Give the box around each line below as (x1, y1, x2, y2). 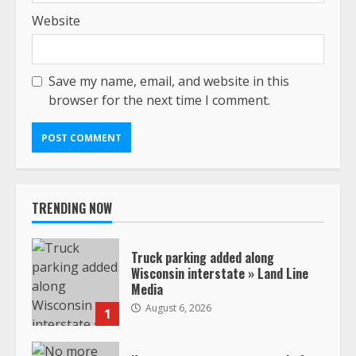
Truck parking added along (131, 247, 274, 267)
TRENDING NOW (32, 199, 112, 219)
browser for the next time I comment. (48, 91, 270, 110)
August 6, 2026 (143, 300, 211, 315)
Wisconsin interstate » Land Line (131, 263, 308, 283)
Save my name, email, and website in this (48, 72, 289, 91)
